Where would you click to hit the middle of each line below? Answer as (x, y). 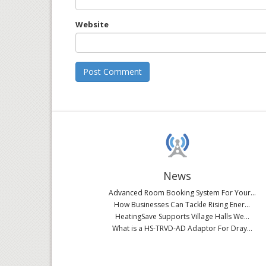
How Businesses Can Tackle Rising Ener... (182, 205)
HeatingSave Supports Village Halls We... (182, 216)
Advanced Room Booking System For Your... (182, 193)
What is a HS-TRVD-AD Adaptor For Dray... (182, 228)
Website (92, 24)
